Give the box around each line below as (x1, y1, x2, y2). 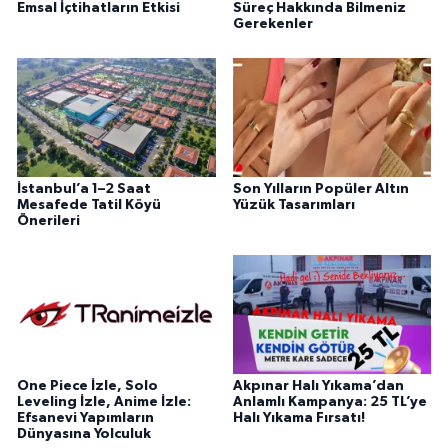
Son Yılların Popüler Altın (232, 182, 409, 197)
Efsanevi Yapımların (17, 410, 154, 425)
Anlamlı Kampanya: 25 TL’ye (232, 394, 427, 409)
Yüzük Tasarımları (232, 198, 355, 213)
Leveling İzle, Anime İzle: (17, 394, 191, 409)
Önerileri (17, 214, 80, 229)
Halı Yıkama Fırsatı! (232, 410, 365, 425)
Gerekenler (232, 17, 313, 32)
